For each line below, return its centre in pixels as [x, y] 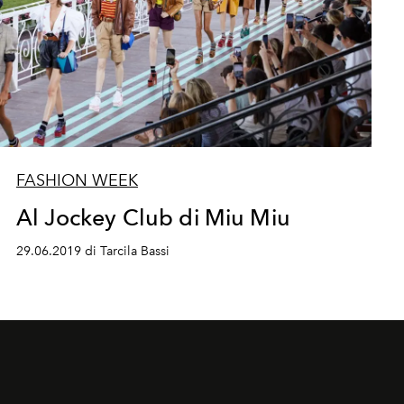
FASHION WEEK [77, 180]
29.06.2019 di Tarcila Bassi [92, 251]
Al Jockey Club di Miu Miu [153, 217]
